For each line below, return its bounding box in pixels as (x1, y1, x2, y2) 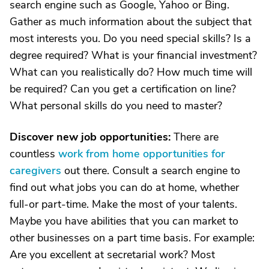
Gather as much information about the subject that (10, 14, 252, 29)
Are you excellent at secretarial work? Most (10, 247, 215, 262)
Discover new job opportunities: (10, 130, 171, 144)
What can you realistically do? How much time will (10, 65, 252, 79)
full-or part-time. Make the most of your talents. (10, 197, 237, 211)
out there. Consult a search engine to (61, 163, 240, 178)
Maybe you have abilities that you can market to (10, 214, 238, 228)
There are (171, 130, 219, 144)
